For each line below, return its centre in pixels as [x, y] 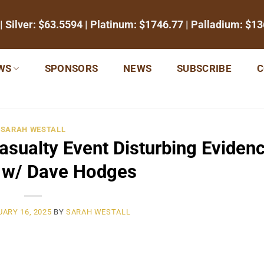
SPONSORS [71, 68]
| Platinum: [111, 24]
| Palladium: [214, 24]
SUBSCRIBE [204, 68]
